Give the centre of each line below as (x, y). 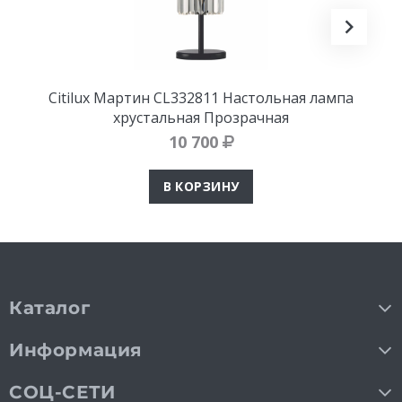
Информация (76, 350)
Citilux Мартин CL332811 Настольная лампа (201, 97)
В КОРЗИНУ (201, 186)
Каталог (50, 307)
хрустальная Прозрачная (201, 117)
